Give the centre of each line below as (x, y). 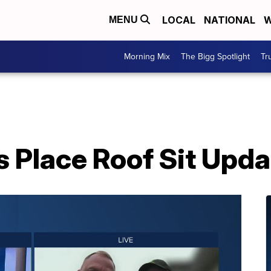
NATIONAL (230, 20)
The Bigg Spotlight (215, 57)
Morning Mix (147, 57)
